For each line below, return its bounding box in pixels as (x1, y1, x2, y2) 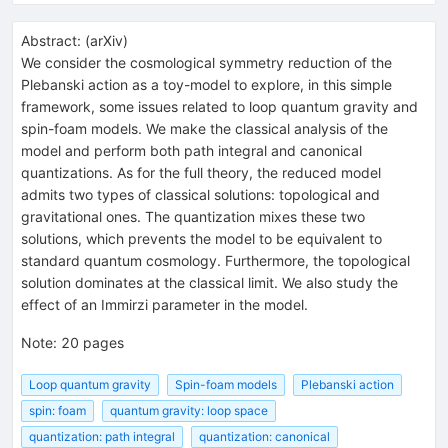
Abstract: (21, 31, 81, 49)
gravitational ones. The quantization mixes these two (21, 207, 365, 225)
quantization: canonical (199, 429, 330, 445)
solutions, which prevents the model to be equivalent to (21, 229, 382, 247)
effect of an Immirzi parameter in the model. (21, 295, 308, 313)
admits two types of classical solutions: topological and (21, 185, 380, 203)
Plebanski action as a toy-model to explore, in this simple (21, 75, 392, 93)
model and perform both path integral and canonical (21, 141, 362, 159)
